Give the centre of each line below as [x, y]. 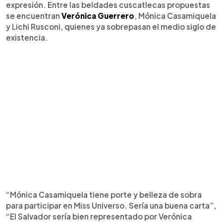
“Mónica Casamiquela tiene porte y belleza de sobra [104, 194]
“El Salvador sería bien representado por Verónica [99, 216]
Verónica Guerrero [98, 15]
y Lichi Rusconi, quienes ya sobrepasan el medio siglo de [111, 26]
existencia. [27, 37]
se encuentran [34, 15]
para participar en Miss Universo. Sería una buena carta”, [111, 205]
